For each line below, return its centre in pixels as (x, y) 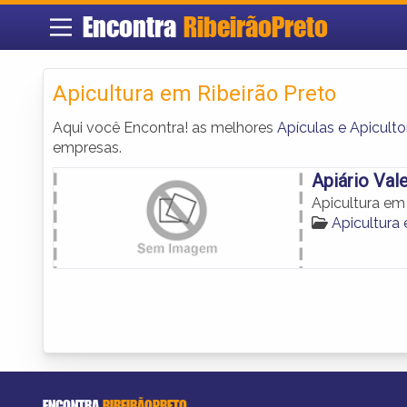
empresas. (87, 147)
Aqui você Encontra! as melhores (165, 127)
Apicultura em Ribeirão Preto (194, 93)
